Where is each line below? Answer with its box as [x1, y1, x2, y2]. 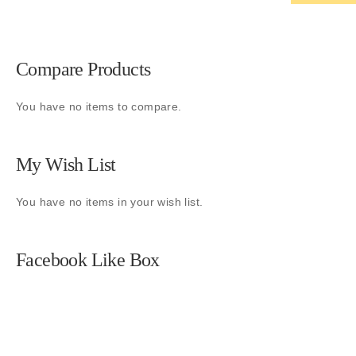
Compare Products [16, 59, 151, 79]
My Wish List [16, 154, 116, 175]
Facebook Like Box [16, 250, 160, 270]
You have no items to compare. [16, 100, 182, 113]
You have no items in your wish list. [16, 195, 203, 208]
